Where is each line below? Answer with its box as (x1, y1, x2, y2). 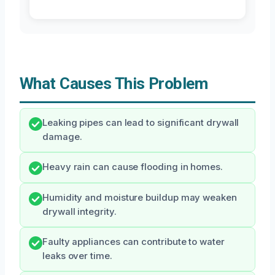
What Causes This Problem (20, 74, 208, 93)
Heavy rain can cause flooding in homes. (42, 161, 223, 173)
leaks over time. (42, 250, 112, 262)
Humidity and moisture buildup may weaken (42, 192, 237, 204)
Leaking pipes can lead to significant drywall (42, 117, 239, 129)
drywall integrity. (42, 206, 117, 218)
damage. (42, 131, 82, 143)
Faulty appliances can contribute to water (42, 236, 225, 248)
